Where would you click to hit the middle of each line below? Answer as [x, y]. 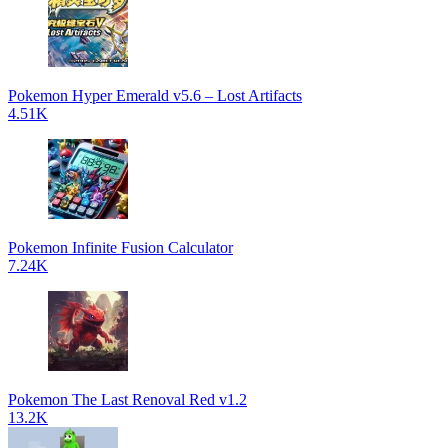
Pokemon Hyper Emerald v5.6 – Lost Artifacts [155, 95]
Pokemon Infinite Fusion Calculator [120, 247]
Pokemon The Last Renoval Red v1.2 [127, 399]
